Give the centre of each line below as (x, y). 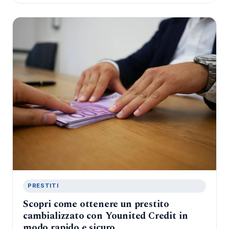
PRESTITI (43, 186)
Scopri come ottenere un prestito (96, 204)
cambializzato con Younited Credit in (106, 216)
